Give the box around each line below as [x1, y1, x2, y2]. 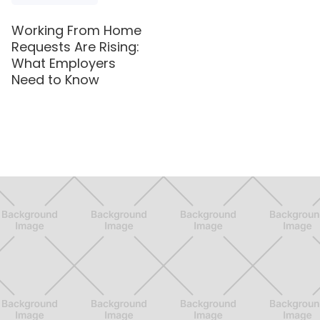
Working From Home [11, 21, 142, 39]
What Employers [11, 54, 116, 72]
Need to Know [11, 70, 100, 89]
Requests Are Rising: [11, 37, 140, 56]
